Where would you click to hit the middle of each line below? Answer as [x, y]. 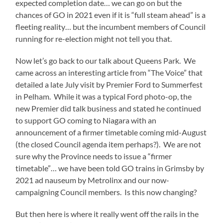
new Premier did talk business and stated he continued [109, 108]
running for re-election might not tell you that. [94, 38]
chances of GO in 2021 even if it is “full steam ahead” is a [111, 14]
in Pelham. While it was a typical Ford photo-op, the [104, 96]
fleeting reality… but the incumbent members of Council [111, 26]
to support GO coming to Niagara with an [86, 120]
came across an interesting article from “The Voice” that [109, 72]
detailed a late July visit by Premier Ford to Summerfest [109, 84]
